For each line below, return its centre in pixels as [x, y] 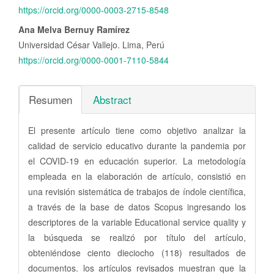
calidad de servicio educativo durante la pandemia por [137, 146]
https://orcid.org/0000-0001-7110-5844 [94, 60]
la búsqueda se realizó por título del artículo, [137, 238]
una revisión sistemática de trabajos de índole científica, [137, 192]
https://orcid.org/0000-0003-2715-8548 [94, 10]
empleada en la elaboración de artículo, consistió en [137, 176]
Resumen [50, 100]
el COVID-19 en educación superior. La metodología [137, 161]
